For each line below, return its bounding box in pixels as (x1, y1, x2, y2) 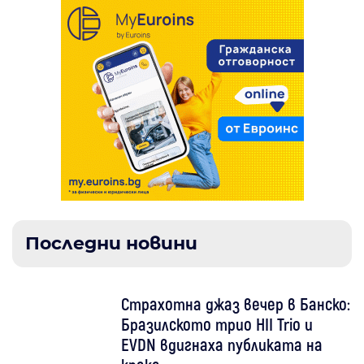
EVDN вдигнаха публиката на (121, 334, 323, 355)
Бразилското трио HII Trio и (121, 314, 314, 335)
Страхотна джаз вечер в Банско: (121, 293, 351, 314)
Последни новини (25, 232, 197, 255)
